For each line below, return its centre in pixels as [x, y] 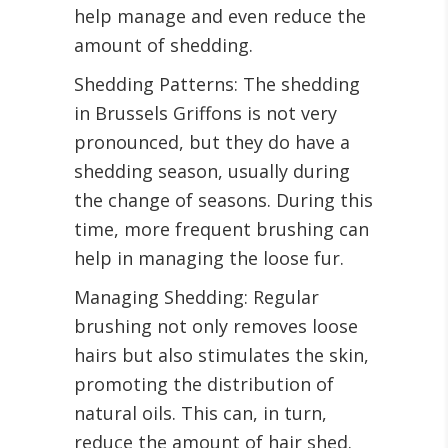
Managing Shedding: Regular [196, 297]
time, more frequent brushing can [221, 229]
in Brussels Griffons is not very [205, 113]
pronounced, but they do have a [212, 142]
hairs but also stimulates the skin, [221, 355]
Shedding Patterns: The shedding [217, 84]
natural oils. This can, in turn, [200, 413]
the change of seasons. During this [223, 200]
